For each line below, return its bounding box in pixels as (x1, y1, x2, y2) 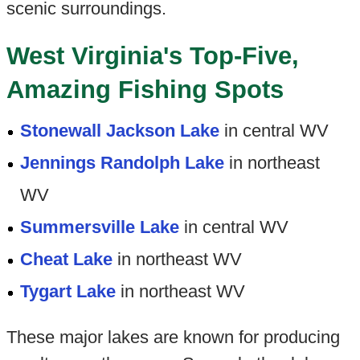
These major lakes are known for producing (6, 326, 340, 347)
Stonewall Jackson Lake (20, 120, 220, 141)
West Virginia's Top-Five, (6, 42, 299, 71)
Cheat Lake (20, 248, 113, 269)
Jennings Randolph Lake (20, 152, 225, 173)
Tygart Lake (20, 280, 117, 301)
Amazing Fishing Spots (6, 76, 284, 104)
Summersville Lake (20, 216, 180, 237)
